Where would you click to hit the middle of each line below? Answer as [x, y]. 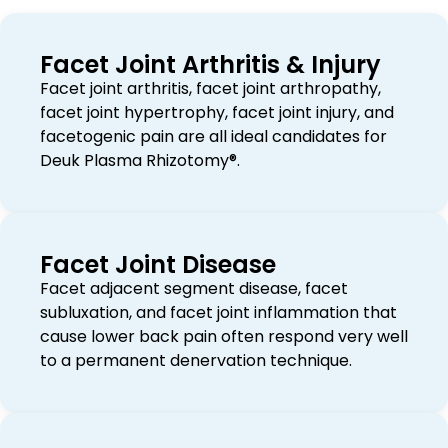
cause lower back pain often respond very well [224, 337]
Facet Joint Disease [158, 265]
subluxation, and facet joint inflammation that [218, 313]
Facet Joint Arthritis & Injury [210, 65]
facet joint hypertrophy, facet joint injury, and [217, 113]
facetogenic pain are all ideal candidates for [213, 137]
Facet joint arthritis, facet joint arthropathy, [210, 89]
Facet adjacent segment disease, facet [194, 289]
